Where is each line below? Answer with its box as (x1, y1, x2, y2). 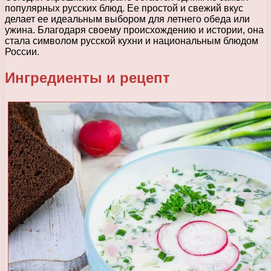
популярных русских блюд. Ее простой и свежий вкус (5, 2, 243, 13)
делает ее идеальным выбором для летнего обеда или (5, 13, 250, 24)
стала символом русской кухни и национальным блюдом (5, 35, 258, 46)
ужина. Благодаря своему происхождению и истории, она (5, 24, 264, 35)
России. (5, 46, 39, 57)
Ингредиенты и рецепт (5, 69, 170, 86)
